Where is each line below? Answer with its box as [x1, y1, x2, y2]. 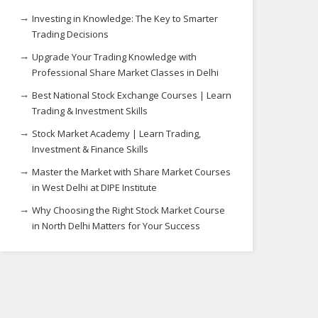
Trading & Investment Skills [32, 104, 148, 117]
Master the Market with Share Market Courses [32, 165, 231, 178]
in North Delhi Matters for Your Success [32, 219, 200, 232]
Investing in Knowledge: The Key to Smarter [32, 12, 218, 25]
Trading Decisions [32, 28, 109, 40]
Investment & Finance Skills [32, 143, 148, 155]
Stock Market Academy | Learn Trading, [32, 127, 201, 140]
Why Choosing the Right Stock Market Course [32, 204, 225, 216]
